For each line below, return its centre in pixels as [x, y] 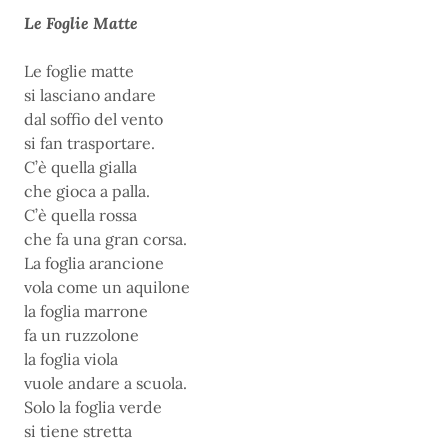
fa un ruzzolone [81, 334]
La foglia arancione [94, 262]
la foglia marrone [86, 310]
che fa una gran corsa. [105, 238]
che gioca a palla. [87, 190]
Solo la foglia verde [93, 406]
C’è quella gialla [80, 166]
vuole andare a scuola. [105, 382]
